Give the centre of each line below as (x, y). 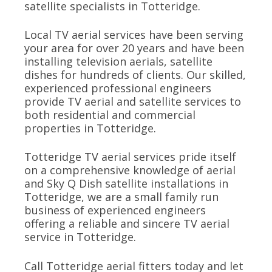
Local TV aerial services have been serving (134, 35)
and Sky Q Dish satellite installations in (126, 184)
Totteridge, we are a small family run (121, 197)
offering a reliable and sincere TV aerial (127, 224)
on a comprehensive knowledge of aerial (130, 170)
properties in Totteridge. (90, 128)
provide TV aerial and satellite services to (133, 102)
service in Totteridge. (80, 237)
